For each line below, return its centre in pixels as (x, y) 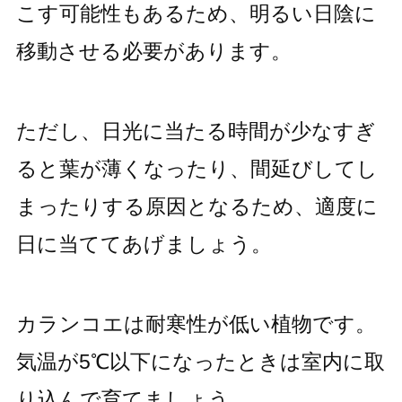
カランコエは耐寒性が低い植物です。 (196, 323)
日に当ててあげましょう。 (144, 244)
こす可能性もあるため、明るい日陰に (196, 14)
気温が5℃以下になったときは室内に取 (200, 361)
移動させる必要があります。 (153, 52)
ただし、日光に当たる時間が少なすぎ (196, 131)
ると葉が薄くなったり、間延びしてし (197, 168)
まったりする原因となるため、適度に (197, 206)
